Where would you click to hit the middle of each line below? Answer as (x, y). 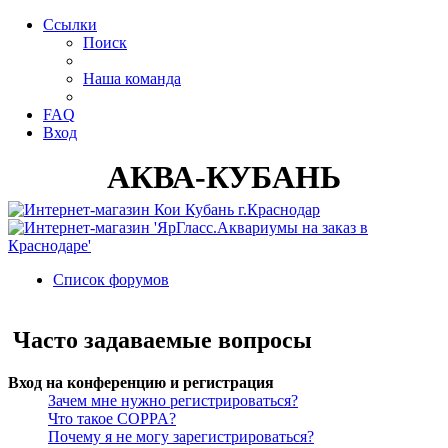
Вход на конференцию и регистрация (141, 382)
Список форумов (111, 279)
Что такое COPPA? (112, 418)
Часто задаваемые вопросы (162, 340)
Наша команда (132, 78)
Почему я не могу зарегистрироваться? (181, 436)
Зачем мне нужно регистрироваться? (173, 400)
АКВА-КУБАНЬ (224, 177)
